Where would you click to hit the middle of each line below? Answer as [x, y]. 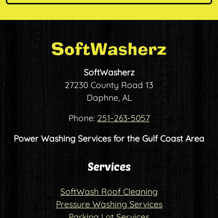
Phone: [83, 118]
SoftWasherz [109, 72]
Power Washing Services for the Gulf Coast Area [109, 138]
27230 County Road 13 [109, 84]
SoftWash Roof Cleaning [109, 191]
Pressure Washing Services [109, 204]
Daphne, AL [109, 97]
